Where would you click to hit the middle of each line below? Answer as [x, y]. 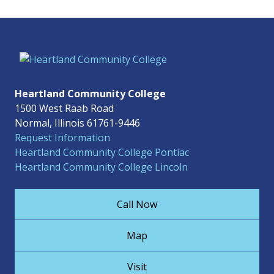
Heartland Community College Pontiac [102, 152]
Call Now [137, 204]
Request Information [62, 138]
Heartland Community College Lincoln [101, 167]
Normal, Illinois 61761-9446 [77, 123]
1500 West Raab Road [64, 108]
